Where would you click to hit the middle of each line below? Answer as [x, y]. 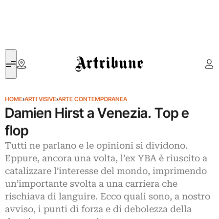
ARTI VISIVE [40, 99]
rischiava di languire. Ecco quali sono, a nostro [108, 197]
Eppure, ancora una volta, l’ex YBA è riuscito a [106, 158]
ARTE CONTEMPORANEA [93, 99]
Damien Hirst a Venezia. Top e [97, 113]
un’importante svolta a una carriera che [91, 184]
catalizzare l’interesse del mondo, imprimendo [106, 171]
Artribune [90, 55]
